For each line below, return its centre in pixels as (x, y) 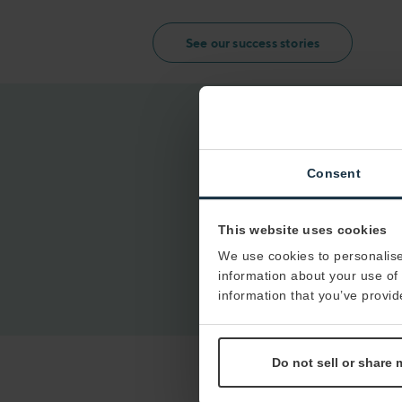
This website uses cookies (303, 229)
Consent (334, 174)
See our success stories (253, 43)
